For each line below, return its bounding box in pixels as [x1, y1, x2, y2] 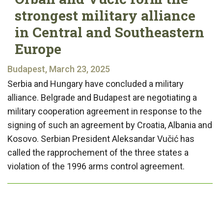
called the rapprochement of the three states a [7, 147, 189, 158]
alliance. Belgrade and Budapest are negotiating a [7, 92, 197, 103]
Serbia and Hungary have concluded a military [7, 78, 184, 89]
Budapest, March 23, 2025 [7, 63, 110, 74]
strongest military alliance [15, 6, 195, 25]
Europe [15, 39, 61, 58]
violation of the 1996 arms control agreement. [7, 161, 185, 171]
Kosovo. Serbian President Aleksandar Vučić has [7, 133, 194, 144]
